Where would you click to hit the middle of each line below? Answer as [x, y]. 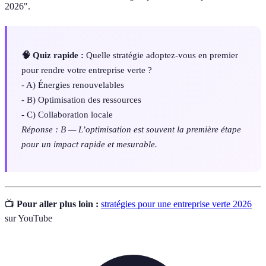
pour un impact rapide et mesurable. [89, 144]
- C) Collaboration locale [67, 114]
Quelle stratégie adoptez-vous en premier [161, 55]
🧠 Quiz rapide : [53, 55]
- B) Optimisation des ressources [81, 99]
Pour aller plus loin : [58, 204]
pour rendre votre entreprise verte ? [87, 69]
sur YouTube [28, 218]
